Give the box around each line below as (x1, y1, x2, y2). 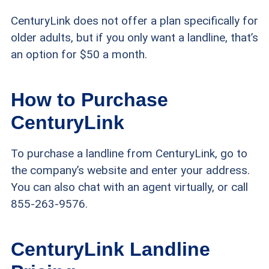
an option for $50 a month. (10, 47, 147, 61)
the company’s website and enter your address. (10, 163, 250, 177)
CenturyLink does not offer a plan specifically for (10, 13, 258, 28)
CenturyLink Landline (10, 238, 210, 260)
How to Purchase (10, 88, 168, 110)
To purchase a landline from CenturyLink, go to (10, 146, 247, 160)
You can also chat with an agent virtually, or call (10, 180, 248, 194)
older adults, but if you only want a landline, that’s (10, 30, 258, 44)
